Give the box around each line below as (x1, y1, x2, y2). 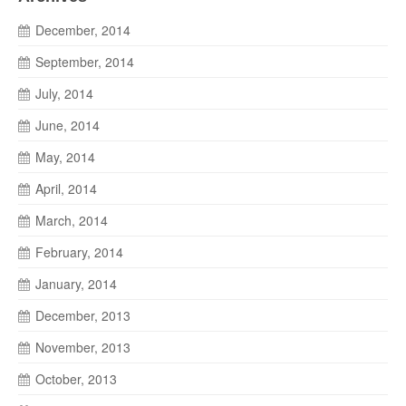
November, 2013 (35, 337, 130, 356)
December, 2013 (35, 305, 130, 324)
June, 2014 (35, 115, 100, 134)
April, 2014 (35, 179, 97, 198)
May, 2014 (35, 147, 95, 166)
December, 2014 (35, 20, 130, 39)
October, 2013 (35, 369, 117, 388)
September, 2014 (35, 52, 134, 71)
